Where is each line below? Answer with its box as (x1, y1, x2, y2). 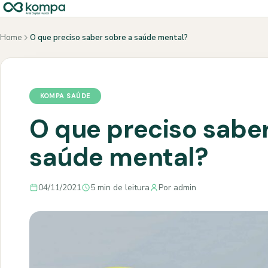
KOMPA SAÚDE (39, 92, 91, 100)
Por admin (159, 182, 196, 193)
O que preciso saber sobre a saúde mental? (30, 32, 188, 43)
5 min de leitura (90, 182, 150, 193)
